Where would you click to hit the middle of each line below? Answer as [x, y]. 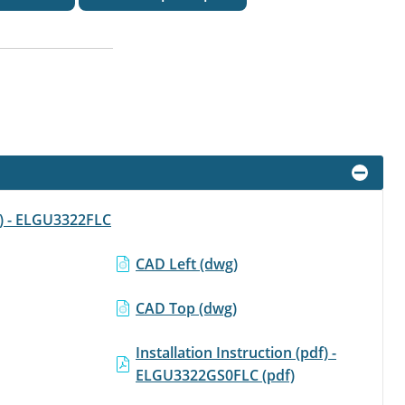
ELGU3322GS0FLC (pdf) [215, 375]
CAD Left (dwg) [187, 264]
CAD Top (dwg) [186, 308]
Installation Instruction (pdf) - [236, 352]
